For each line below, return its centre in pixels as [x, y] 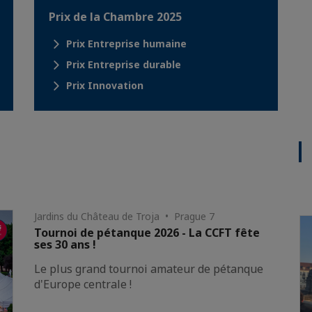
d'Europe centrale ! [83, 284]
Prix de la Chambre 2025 [115, 17]
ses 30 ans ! [65, 244]
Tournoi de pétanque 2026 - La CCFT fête [147, 233]
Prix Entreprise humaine [126, 44]
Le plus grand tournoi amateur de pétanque [149, 269]
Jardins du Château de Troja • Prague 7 [125, 216]
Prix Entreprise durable [124, 64]
